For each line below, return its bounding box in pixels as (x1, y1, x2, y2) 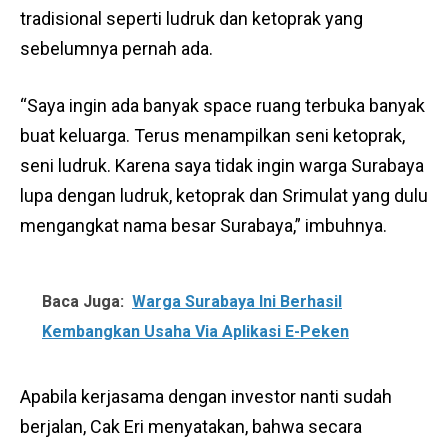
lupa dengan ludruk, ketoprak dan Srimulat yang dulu (20, 185, 428, 206)
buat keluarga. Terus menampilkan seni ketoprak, (20, 125, 405, 146)
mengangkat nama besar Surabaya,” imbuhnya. (20, 215, 387, 236)
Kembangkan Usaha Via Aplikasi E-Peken (42, 322, 349, 341)
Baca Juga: (42, 292, 124, 311)
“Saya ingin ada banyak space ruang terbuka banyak (20, 95, 425, 116)
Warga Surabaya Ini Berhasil (132, 292, 342, 311)
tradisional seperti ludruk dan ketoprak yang (20, 8, 363, 29)
